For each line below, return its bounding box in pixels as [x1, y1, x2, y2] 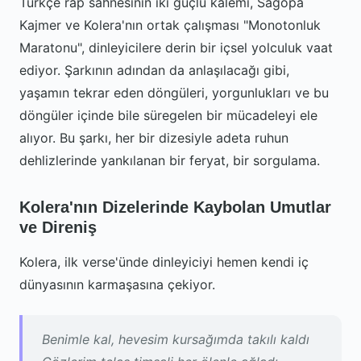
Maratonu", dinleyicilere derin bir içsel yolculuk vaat [19, 39, 333, 56]
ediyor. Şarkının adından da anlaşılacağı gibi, [19, 62, 289, 78]
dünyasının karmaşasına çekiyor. [19, 276, 215, 293]
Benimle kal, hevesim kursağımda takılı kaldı [42, 331, 309, 347]
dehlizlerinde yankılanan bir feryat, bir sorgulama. [19, 152, 320, 168]
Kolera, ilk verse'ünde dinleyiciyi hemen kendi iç [19, 254, 309, 270]
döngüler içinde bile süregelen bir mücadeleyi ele [19, 107, 317, 123]
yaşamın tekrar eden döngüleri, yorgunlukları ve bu [19, 85, 329, 101]
